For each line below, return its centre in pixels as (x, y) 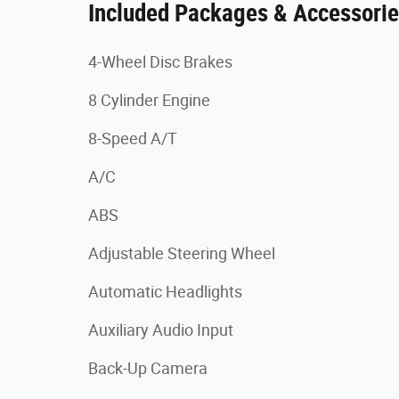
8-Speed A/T (133, 138)
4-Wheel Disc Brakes (160, 62)
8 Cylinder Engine (149, 100)
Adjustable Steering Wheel (182, 253)
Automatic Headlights (165, 292)
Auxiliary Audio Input (161, 330)
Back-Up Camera (148, 368)
